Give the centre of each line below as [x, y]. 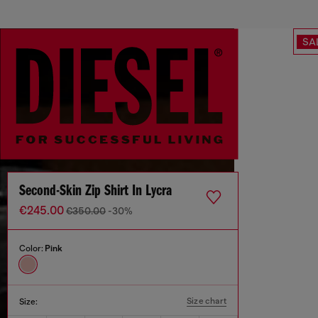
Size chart [207, 301]
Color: [32, 249]
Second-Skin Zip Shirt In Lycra [95, 192]
